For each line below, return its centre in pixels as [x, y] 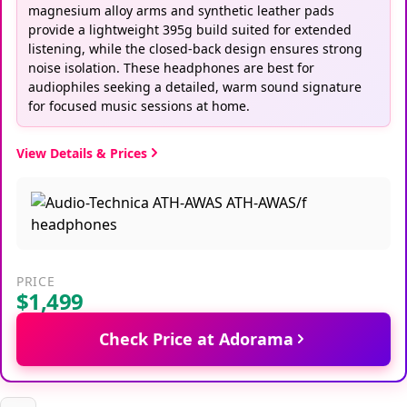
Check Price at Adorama [196, 338]
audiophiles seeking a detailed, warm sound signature [195, 86]
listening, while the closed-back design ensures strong [195, 48]
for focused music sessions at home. [139, 105]
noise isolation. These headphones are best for [171, 67]
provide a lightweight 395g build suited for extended [190, 29]
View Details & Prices [82, 153]
